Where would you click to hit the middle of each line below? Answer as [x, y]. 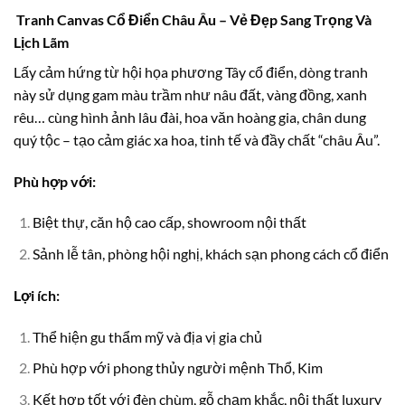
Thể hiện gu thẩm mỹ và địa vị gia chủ [147, 336]
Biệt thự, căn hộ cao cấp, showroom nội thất [169, 222]
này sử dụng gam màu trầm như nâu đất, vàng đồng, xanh [190, 94]
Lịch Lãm [41, 42]
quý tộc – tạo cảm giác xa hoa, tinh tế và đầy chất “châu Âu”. [197, 139]
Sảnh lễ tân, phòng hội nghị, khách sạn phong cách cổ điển [210, 253]
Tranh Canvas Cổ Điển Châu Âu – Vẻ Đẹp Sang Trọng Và [193, 19]
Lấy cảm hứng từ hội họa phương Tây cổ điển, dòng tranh [191, 71]
